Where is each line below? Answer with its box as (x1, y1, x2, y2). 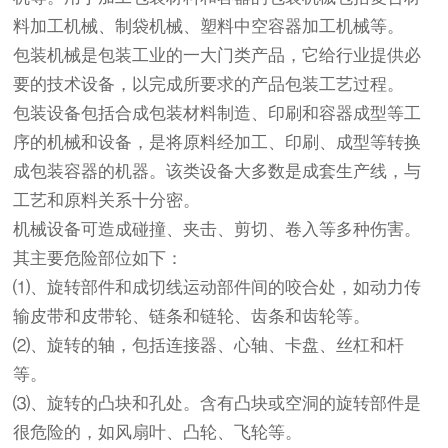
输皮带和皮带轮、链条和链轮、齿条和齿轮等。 (13, 307, 371, 326)
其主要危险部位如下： (13, 249, 184, 268)
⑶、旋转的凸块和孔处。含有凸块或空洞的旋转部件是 (13, 394, 422, 413)
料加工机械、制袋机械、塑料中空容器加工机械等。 (13, 17, 405, 36)
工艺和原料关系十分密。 (13, 191, 201, 210)
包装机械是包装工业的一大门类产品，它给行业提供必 (13, 46, 422, 65)
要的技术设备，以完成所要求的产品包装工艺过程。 (13, 75, 405, 94)
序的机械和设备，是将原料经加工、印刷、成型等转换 (13, 133, 422, 152)
